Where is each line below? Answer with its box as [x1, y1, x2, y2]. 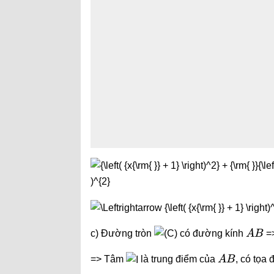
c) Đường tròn [91, 228, 154, 239]
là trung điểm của [138, 254, 218, 265]
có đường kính [177, 228, 246, 239]
